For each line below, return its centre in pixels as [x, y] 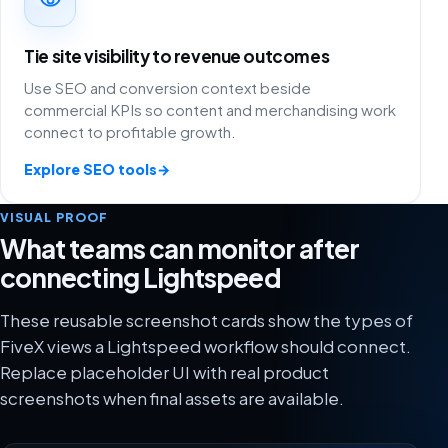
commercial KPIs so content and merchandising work [210, 109]
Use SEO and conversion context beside [168, 87]
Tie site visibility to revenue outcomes [177, 55]
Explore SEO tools [91, 168]
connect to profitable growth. [130, 131]
